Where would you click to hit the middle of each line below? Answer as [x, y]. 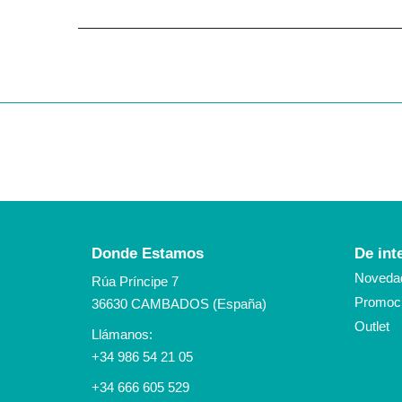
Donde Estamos [148, 253]
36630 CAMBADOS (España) [179, 303]
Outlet [371, 326]
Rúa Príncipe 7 [135, 281]
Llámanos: [122, 334]
